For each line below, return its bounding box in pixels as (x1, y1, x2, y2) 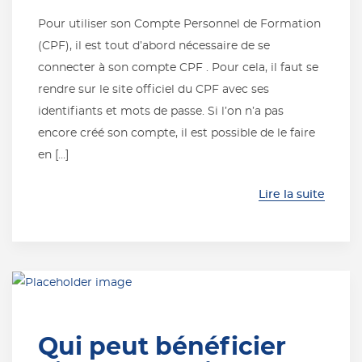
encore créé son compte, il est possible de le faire (37, 126, 315, 139)
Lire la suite (258, 188, 325, 201)
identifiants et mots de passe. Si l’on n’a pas (37, 104, 284, 117)
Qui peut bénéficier (37, 335, 286, 360)
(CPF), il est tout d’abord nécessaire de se (37, 39, 270, 52)
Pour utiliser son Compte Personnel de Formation (37, 17, 321, 30)
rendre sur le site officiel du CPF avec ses (37, 82, 269, 95)
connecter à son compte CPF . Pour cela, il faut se (37, 61, 318, 74)
